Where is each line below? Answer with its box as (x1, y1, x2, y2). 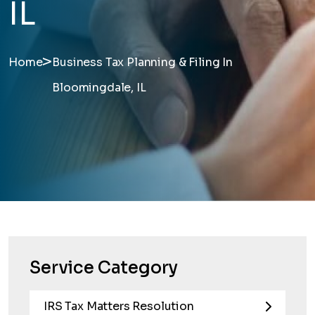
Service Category (30, 257, 178, 278)
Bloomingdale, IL (52, 80, 146, 95)
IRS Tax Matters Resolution (44, 299, 194, 314)
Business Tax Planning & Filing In (52, 55, 233, 70)
